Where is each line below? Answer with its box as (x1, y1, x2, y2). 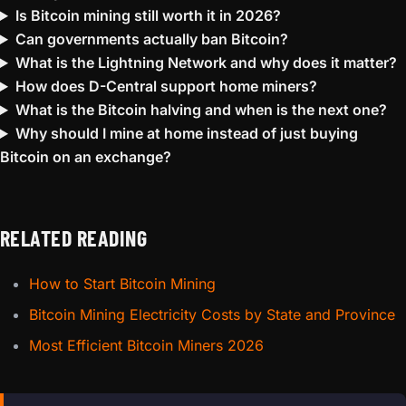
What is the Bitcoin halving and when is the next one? (14, 101, 387, 119)
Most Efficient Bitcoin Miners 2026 (29, 336, 264, 354)
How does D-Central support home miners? (14, 77, 317, 95)
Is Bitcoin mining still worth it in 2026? (14, 6, 281, 24)
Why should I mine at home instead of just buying (14, 124, 358, 142)
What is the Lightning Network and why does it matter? (14, 53, 397, 72)
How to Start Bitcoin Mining (29, 275, 216, 293)
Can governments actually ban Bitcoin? (14, 30, 288, 48)
